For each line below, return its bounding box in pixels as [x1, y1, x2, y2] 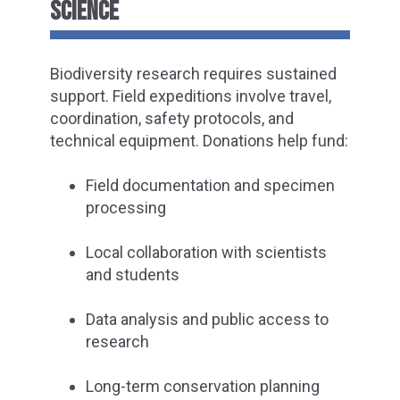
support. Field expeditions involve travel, [50, 86, 331, 105]
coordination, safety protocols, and [50, 108, 294, 128]
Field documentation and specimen [86, 175, 335, 195]
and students [86, 264, 179, 284]
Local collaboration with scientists [86, 242, 327, 262]
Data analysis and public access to [86, 310, 329, 329]
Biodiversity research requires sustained [50, 63, 337, 83]
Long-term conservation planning [86, 377, 320, 396]
